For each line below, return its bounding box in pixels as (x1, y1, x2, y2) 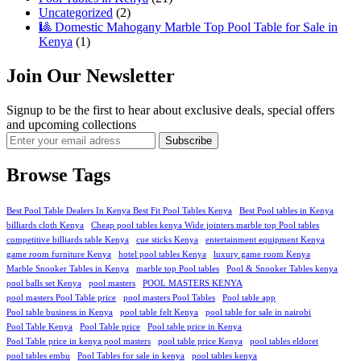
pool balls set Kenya (6, 279, 81, 288)
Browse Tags (6, 164, 110, 186)
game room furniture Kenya (6, 250, 111, 259)
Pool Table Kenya (6, 322, 73, 332)
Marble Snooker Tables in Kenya (6, 264, 129, 274)
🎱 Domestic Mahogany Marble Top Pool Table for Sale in (39, 19, 338, 34)
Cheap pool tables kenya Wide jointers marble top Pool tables (91, 221, 319, 230)
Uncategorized (39, 5, 113, 19)
